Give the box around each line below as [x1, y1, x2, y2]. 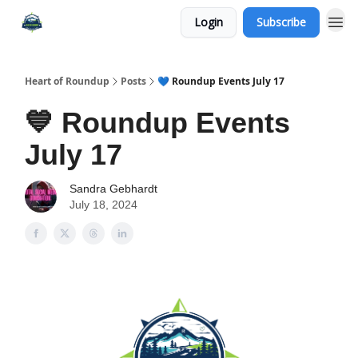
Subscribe [257, 14, 306, 30]
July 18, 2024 [70, 198, 137, 211]
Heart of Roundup [25, 74, 109, 88]
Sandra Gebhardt [70, 182, 157, 195]
